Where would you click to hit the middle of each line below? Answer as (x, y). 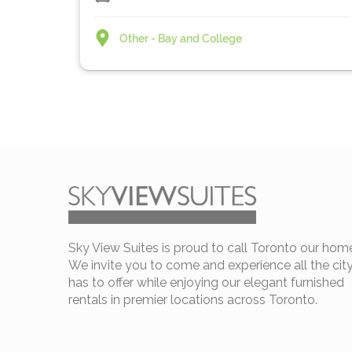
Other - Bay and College (180, 38)
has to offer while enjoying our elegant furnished (206, 282)
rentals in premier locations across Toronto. (193, 300)
